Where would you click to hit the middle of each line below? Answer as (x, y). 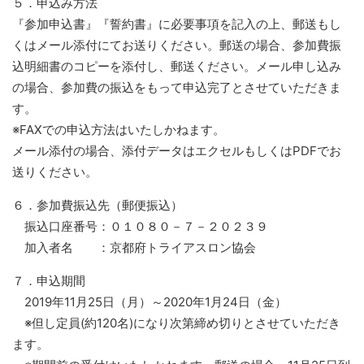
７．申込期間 (49, 281)
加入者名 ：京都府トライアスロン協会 (134, 247)
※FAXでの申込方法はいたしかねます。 (119, 130)
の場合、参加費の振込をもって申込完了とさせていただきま (177, 87)
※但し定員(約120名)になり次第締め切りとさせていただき (176, 323)
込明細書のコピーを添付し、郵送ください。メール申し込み (177, 66)
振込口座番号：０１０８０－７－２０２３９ (140, 226)
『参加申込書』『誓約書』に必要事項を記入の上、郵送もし (177, 24)
